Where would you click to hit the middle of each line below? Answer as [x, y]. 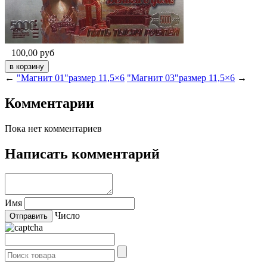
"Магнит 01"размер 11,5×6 [71, 77]
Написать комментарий [82, 153]
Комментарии [49, 103]
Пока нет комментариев [53, 128]
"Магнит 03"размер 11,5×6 [181, 77]
